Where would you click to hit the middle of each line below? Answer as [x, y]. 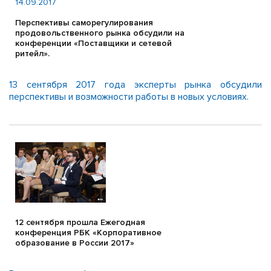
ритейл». [32, 54]
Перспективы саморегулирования [84, 23]
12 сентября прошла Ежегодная [80, 222]
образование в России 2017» [75, 243]
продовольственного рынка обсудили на [100, 33]
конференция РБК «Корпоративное [88, 233]
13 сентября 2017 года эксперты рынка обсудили [135, 85]
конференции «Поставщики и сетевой [93, 43]
